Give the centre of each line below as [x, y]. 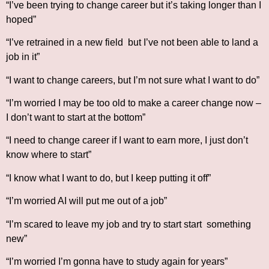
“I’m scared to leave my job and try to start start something [128, 224]
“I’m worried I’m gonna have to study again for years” [118, 261]
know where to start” [49, 155]
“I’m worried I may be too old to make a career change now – [134, 103]
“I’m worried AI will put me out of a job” [86, 201]
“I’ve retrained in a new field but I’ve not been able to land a [132, 43]
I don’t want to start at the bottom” [76, 118]
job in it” [23, 57]
